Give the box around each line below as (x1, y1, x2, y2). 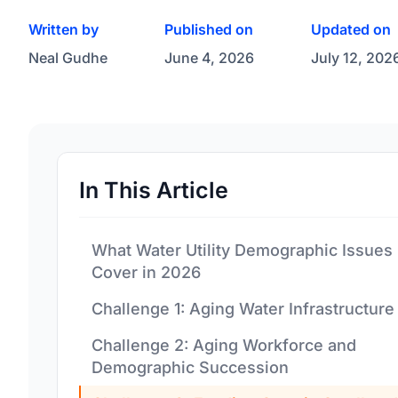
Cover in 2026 (92, 263, 201, 282)
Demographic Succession (92, 358, 289, 377)
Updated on (311, 20, 391, 38)
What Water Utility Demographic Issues (92, 241, 393, 259)
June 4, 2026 (164, 49, 254, 67)
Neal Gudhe (28, 49, 107, 67)
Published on (164, 20, 253, 38)
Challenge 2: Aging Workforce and (92, 336, 356, 354)
